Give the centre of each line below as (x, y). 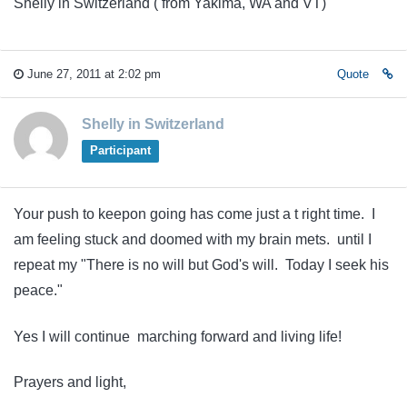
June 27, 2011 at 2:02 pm (92, 74)
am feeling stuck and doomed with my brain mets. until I (193, 240)
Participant (120, 151)
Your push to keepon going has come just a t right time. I (194, 214)
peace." (38, 291)
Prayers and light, (70, 382)
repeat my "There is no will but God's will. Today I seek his (201, 265)
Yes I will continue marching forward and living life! (178, 336)
